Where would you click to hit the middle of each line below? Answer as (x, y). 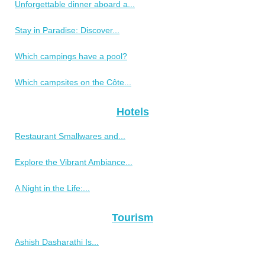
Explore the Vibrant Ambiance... (74, 162)
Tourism (132, 218)
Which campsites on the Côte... (73, 83)
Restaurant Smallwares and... (70, 136)
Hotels (132, 112)
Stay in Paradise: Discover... (67, 30)
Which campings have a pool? (71, 56)
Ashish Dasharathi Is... (57, 242)
